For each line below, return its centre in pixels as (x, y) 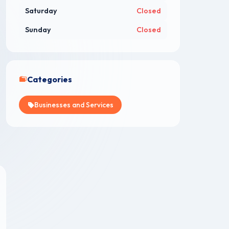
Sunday (38, 30)
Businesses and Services (74, 105)
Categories (50, 79)
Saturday (41, 11)
